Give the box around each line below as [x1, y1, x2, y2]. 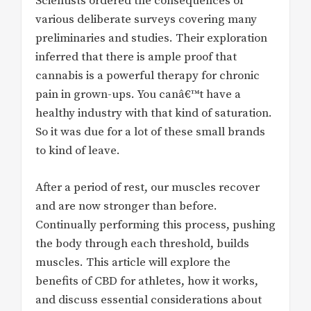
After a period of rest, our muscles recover [35, 179, 260, 195]
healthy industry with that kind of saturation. [35, 106, 272, 121]
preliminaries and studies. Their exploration [35, 31, 267, 47]
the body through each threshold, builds [35, 235, 249, 251]
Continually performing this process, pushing [35, 217, 276, 233]
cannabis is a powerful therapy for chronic [35, 68, 260, 84]
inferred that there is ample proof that [35, 49, 237, 65]
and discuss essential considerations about [35, 292, 262, 308]
